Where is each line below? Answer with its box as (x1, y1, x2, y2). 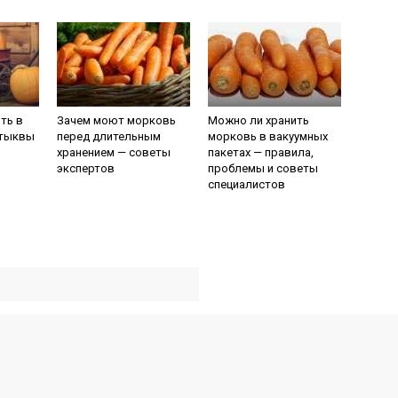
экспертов (57, 162, 115, 175)
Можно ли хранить (208, 114, 309, 127)
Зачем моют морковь (57, 114, 176, 127)
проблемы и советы (208, 162, 318, 175)
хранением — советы (57, 146, 171, 159)
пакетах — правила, (208, 146, 314, 159)
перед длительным (57, 130, 161, 143)
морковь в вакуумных (208, 130, 328, 143)
